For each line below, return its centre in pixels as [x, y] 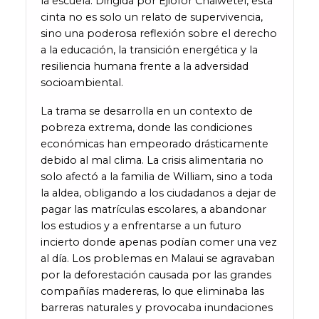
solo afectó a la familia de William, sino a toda [156, 177]
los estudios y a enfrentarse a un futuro [141, 226]
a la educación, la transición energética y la [149, 49]
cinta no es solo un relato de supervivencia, [151, 17]
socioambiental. [82, 82]
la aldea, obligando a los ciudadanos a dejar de [158, 193]
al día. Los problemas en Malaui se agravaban [157, 259]
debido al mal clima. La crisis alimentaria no [152, 161]
